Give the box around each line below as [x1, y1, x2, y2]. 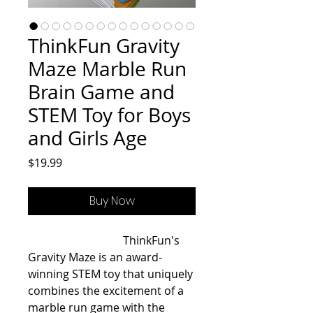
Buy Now [89, 193, 135, 209]
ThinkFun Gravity [28, 33, 180, 59]
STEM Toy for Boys [28, 102, 191, 128]
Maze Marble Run [28, 56, 187, 82]
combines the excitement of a [28, 283, 184, 298]
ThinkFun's [28, 233, 123, 248]
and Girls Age [28, 125, 147, 151]
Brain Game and [28, 79, 175, 105]
